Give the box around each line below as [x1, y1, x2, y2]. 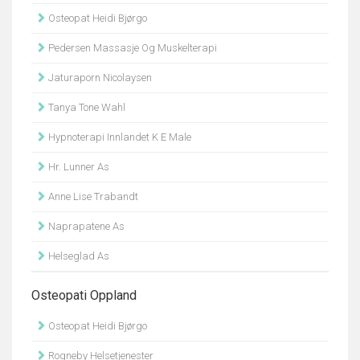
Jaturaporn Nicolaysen [46, 72, 152, 84]
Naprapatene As [46, 220, 125, 232]
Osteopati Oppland [31, 288, 137, 303]
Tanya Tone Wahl [46, 101, 125, 113]
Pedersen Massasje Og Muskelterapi [46, 42, 217, 54]
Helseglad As [46, 250, 109, 262]
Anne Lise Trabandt [46, 190, 138, 202]
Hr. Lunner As [46, 161, 109, 173]
